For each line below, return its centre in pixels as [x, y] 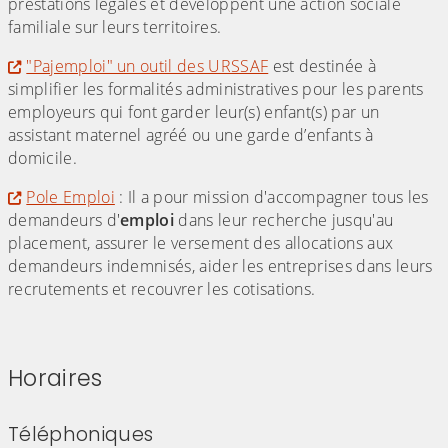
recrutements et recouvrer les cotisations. [162, 289]
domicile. [51, 158]
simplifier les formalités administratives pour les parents [216, 89]
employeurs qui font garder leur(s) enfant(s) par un [194, 112]
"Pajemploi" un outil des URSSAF [147, 66]
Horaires [55, 378]
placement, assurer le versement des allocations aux [201, 243]
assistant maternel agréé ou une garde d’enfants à [191, 135]
